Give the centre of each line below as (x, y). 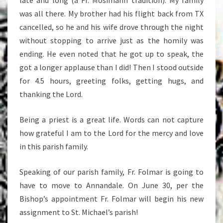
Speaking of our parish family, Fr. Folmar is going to (111, 172)
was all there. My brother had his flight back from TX (111, 13)
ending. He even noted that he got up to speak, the (111, 54)
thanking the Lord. (51, 94)
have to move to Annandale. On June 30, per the (111, 185)
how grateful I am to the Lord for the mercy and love (111, 133)
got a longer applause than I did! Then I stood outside (111, 67)
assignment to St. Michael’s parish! (79, 212)
